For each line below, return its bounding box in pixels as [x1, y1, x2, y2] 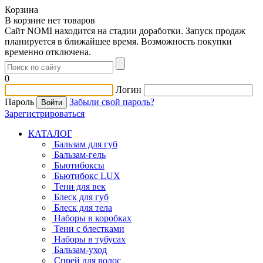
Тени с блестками [54, 224, 124, 234]
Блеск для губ [54, 192, 109, 202]
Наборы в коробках [54, 213, 131, 223]
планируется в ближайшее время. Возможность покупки [5, 36, 232, 46]
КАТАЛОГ [28, 129, 72, 139]
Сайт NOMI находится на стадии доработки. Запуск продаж [5, 26, 245, 36]
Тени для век [54, 181, 106, 191]
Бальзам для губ [54, 139, 117, 149]
